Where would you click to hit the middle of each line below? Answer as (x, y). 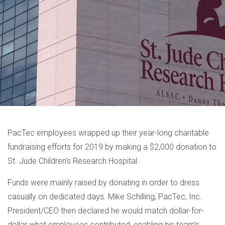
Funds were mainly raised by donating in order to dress (103, 183)
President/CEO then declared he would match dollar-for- (106, 211)
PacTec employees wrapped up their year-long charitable (108, 133)
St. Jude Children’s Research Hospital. (73, 161)
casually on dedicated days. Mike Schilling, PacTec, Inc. (105, 197)
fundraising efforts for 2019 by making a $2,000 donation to (112, 147)
